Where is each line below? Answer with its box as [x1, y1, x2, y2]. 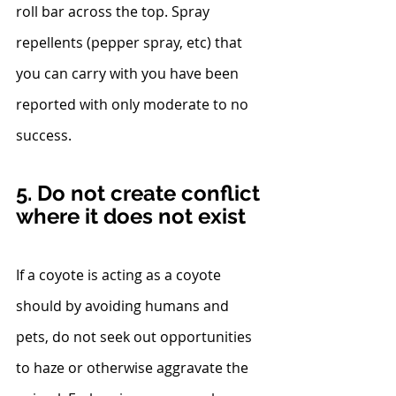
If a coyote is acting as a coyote [16, 264, 225, 285]
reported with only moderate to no [16, 94, 252, 114]
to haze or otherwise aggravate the [16, 357, 252, 377]
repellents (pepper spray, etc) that [16, 32, 246, 52]
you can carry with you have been [16, 63, 242, 83]
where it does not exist [16, 202, 246, 229]
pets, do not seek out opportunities [16, 326, 255, 346]
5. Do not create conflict [16, 179, 265, 206]
